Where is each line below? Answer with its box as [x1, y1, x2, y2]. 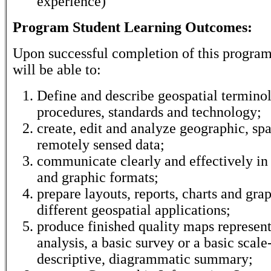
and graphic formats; [37, 169, 158, 185]
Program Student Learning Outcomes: [13, 19, 252, 35]
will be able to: [13, 62, 101, 77]
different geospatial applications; [37, 202, 230, 218]
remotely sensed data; [37, 137, 165, 152]
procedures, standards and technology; [37, 104, 261, 120]
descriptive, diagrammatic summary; [37, 251, 253, 267]
